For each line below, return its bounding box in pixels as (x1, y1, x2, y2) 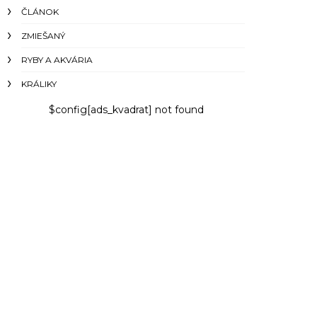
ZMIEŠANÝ (21, 30, 65, 41)
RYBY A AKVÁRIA (21, 54, 93, 65)
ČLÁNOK (21, 6, 59, 17)
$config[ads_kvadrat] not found (48, 103, 204, 116)
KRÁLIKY (21, 79, 57, 89)
